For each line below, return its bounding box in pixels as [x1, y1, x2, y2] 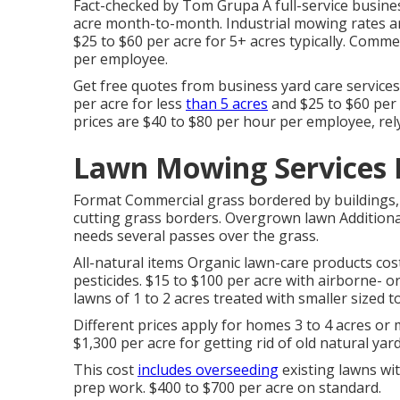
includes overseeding [137, 360, 279, 379]
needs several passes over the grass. [73, 226, 319, 246]
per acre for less [73, 94, 186, 113]
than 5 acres [186, 94, 268, 113]
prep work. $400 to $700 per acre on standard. [73, 378, 381, 397]
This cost [73, 360, 137, 379]
